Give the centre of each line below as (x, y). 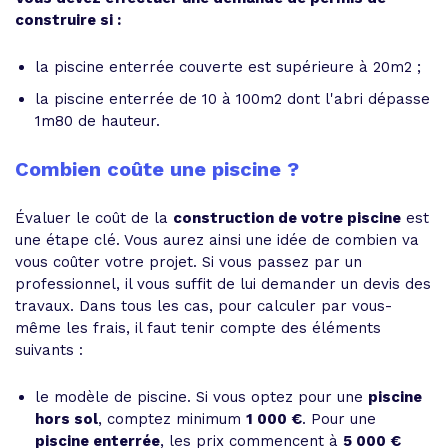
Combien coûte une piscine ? (157, 169)
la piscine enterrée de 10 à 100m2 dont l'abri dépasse (232, 99)
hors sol (66, 419)
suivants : (49, 350)
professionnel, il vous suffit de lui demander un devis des (223, 284)
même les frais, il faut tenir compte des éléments (198, 328)
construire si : (68, 20)
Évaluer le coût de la (94, 218)
